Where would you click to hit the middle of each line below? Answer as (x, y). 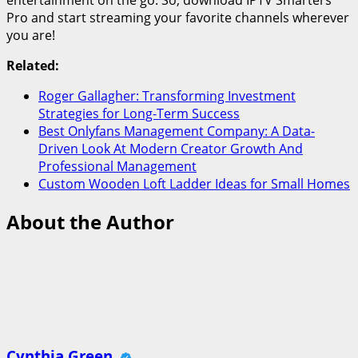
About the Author (90, 221)
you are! (31, 35)
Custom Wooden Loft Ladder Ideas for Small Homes (194, 183)
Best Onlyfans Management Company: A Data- (177, 131)
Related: (33, 65)
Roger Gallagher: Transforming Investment (167, 95)
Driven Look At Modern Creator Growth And (171, 148)
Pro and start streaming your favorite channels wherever (178, 17)
